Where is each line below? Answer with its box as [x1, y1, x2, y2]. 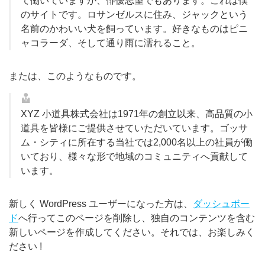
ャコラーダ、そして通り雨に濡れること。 [21, 37, 201, 48]
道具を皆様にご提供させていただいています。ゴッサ [21, 122, 248, 133]
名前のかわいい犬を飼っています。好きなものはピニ [21, 23, 248, 34]
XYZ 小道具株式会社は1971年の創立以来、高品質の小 [21, 108, 253, 119]
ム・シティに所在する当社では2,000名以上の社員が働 [21, 137, 253, 147]
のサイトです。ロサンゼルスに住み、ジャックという [21, 9, 248, 20]
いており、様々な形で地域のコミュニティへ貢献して [21, 151, 248, 161]
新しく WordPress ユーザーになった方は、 [9, 198, 193, 209]
